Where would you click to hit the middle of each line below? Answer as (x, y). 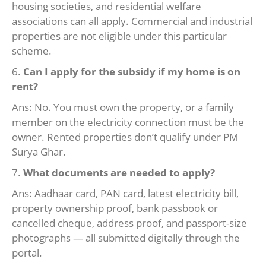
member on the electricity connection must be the (128, 122)
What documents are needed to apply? (119, 173)
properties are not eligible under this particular (119, 36)
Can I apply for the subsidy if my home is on (132, 72)
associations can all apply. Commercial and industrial (132, 21)
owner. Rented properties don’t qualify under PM (125, 137)
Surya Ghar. (39, 152)
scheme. (32, 51)
